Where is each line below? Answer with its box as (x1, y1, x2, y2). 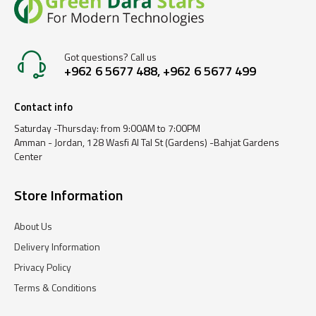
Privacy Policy (14, 260, 71, 275)
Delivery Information (14, 239, 100, 255)
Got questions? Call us (63, 49, 157, 64)
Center (14, 148, 42, 164)
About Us (14, 219, 52, 234)
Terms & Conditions (14, 280, 97, 296)
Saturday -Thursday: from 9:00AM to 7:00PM (14, 120, 200, 135)
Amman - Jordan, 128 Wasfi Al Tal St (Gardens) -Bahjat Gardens (14, 134, 279, 150)
